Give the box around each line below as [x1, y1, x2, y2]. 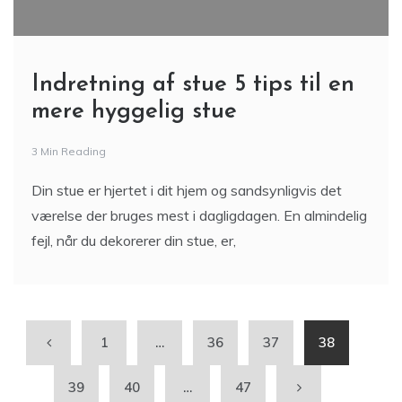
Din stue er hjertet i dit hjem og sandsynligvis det [31, 180, 342, 199]
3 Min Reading [31, 144, 106, 158]
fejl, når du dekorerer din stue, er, [31, 231, 236, 249]
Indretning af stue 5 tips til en [31, 72, 354, 97]
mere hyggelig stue [31, 99, 237, 124]
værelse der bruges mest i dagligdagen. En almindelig [31, 205, 367, 224]
